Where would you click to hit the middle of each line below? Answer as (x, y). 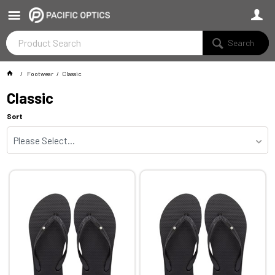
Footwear (41, 74)
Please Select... (45, 141)
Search (241, 43)
